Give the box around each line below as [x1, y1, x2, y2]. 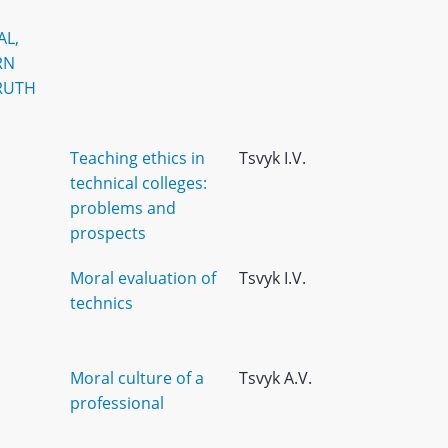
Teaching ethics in [69, 147, 205, 169]
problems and [69, 197, 176, 219]
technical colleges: [69, 172, 207, 194]
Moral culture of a [69, 367, 204, 389]
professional [69, 392, 164, 414]
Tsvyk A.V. [238, 367, 312, 389]
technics [69, 292, 133, 314]
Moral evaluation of [69, 267, 216, 289]
